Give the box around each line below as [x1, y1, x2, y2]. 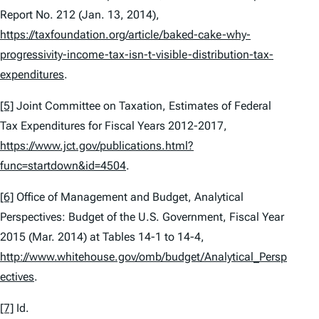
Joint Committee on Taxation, [14, 99, 169, 113]
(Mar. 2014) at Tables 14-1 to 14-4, [26, 230, 204, 244]
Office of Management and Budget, [14, 190, 194, 204]
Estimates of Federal [169, 99, 271, 113]
